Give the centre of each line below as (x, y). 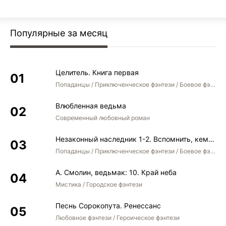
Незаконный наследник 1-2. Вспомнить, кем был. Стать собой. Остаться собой (211, 139)
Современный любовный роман (103, 118)
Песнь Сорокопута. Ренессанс (108, 206)
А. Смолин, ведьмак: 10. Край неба (116, 172)
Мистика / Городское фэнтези (99, 184)
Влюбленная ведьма (91, 106)
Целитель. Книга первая (97, 72)
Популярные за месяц (59, 33)
